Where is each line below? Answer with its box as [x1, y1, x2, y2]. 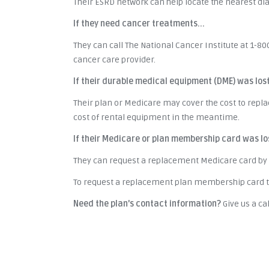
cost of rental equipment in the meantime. [73, 112, 240, 122]
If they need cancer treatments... [73, 18, 208, 29]
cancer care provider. [73, 54, 156, 65]
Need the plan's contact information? [73, 198, 221, 209]
